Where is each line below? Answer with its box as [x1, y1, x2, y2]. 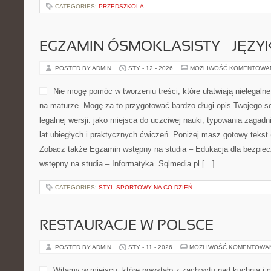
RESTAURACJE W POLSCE [39, 220, 214, 233]
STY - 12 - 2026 [128, 65, 173, 71]
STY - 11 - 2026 [128, 244, 172, 250]
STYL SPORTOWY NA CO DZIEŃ [99, 184, 192, 191]
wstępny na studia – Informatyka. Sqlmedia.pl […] [39, 159, 215, 168]
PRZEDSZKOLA [99, 3, 144, 10]
